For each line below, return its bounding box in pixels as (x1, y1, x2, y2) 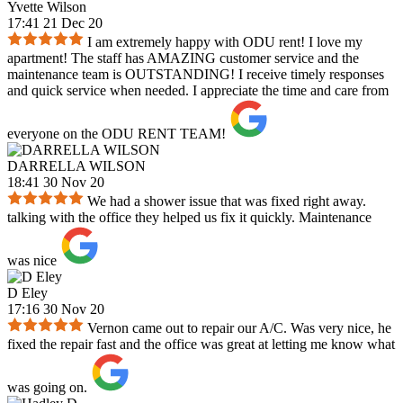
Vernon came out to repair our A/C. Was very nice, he (87, 320, 391, 336)
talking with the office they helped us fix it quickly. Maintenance (7, 210, 372, 226)
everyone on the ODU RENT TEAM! (7, 126, 226, 142)
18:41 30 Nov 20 (7, 175, 104, 191)
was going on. (7, 380, 87, 396)
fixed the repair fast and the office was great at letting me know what (7, 336, 395, 353)
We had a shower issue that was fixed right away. (87, 193, 366, 210)
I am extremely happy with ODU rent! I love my (87, 34, 363, 50)
